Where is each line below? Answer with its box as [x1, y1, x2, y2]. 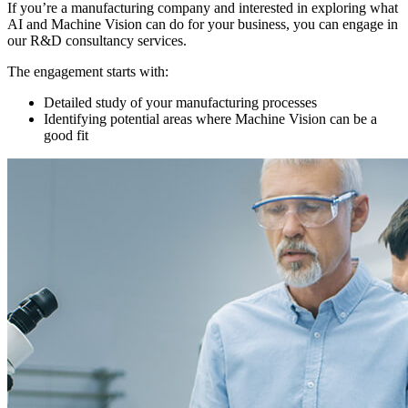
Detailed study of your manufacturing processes [44, 94, 317, 110]
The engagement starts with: [7, 63, 168, 79]
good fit [44, 127, 88, 143]
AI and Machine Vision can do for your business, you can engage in [7, 15, 398, 32]
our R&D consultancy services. [7, 32, 187, 48]
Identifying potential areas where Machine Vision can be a [44, 110, 377, 127]
